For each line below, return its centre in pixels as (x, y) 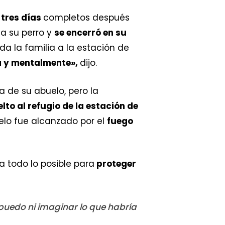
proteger (115, 164)
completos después (86, 18)
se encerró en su (90, 33)
